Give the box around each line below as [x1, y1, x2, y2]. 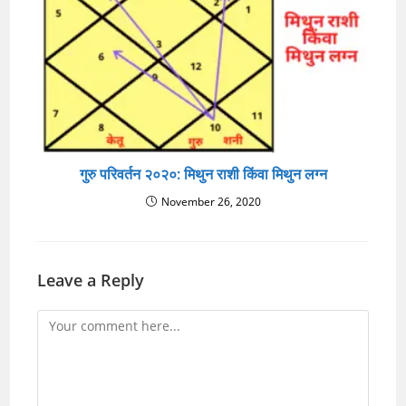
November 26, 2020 [160, 194, 261, 210]
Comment [36, 312, 96, 330]
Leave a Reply [37, 269, 145, 292]
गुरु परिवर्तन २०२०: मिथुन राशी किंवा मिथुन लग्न [79, 164, 327, 185]
